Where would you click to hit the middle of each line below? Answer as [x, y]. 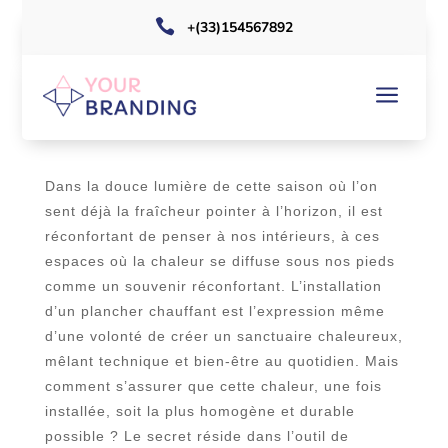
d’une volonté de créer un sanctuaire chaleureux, [223, 336]
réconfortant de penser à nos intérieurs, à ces [212, 236]
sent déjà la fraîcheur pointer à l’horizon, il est [213, 211]
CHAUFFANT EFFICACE [224, 125]
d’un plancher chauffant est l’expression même [214, 311]
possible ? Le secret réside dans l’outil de [196, 436]
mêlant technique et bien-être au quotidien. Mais [221, 361]
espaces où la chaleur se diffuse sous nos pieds [219, 261]
